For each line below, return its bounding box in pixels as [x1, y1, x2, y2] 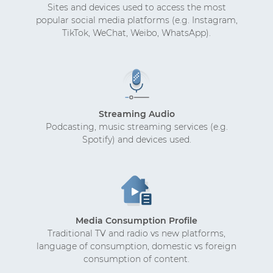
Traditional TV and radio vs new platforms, [48, 227, 225, 239]
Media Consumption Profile [76, 214, 197, 226]
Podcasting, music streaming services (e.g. [45, 121, 228, 132]
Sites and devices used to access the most [47, 1, 226, 13]
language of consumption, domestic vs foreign [37, 240, 236, 252]
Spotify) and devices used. [82, 133, 191, 145]
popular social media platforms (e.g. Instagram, [35, 14, 238, 26]
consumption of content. [83, 253, 190, 264]
